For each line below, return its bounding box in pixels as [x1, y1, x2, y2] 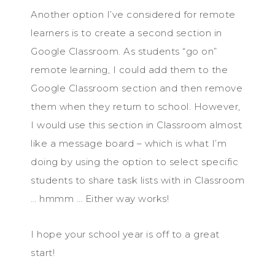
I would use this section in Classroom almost [31, 118, 242, 131]
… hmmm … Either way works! [31, 192, 169, 204]
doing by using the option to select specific [31, 155, 238, 168]
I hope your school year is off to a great [31, 228, 220, 240]
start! [31, 246, 55, 258]
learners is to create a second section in [31, 26, 222, 39]
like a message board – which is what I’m [31, 137, 227, 149]
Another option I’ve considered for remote [31, 8, 236, 20]
